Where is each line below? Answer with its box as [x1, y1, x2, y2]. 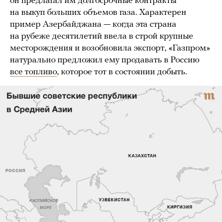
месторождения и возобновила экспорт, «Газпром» [10, 43, 210, 53]
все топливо [10, 67, 57, 77]
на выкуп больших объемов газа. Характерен [10, 7, 186, 17]
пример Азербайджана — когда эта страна [10, 19, 176, 29]
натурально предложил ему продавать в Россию [10, 55, 200, 65]
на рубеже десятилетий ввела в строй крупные [10, 31, 193, 41]
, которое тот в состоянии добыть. [57, 67, 189, 77]
